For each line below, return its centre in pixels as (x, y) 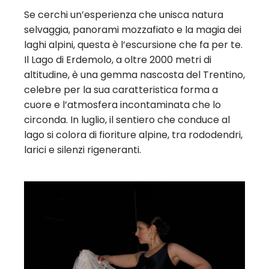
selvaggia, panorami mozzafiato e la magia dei (133, 29)
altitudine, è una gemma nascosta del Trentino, (134, 74)
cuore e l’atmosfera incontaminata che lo (122, 104)
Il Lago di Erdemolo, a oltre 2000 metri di (118, 59)
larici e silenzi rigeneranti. (83, 150)
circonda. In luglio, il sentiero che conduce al (127, 119)
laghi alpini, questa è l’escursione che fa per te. (133, 44)
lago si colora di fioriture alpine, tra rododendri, (133, 134)
